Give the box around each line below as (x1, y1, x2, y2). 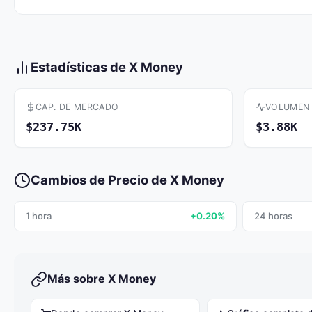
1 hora (26, 210, 52, 221)
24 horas (254, 210, 292, 221)
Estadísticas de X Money (31, 59, 183, 75)
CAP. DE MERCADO (36, 102, 119, 112)
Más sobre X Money (47, 272, 156, 286)
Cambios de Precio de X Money (31, 172, 224, 187)
